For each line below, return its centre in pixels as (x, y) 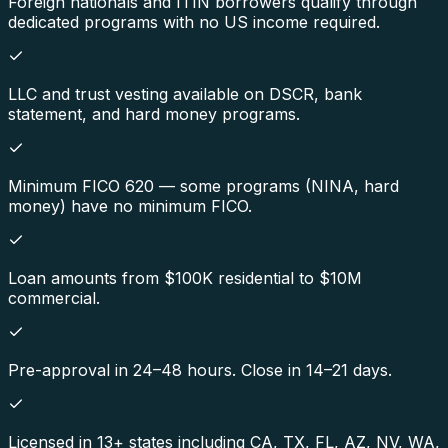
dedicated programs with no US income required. (194, 21)
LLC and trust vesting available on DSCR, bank (185, 93)
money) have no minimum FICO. (130, 205)
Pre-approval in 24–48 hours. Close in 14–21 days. (200, 369)
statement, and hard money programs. (154, 113)
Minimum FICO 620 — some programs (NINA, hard (203, 185)
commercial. (54, 297)
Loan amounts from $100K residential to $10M (185, 277)
